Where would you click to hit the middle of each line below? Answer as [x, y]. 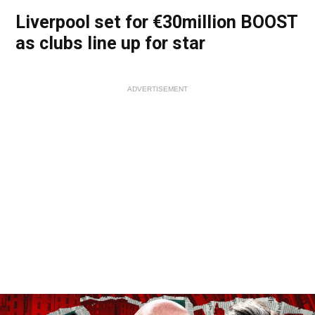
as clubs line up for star [110, 43]
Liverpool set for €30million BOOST [156, 22]
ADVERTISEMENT [157, 89]
